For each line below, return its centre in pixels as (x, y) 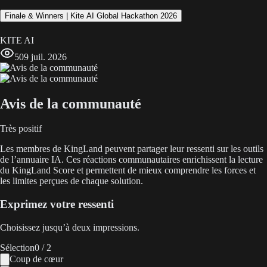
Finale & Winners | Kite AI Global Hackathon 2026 (91, 16)
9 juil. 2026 (45, 57)
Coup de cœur (36, 259)
